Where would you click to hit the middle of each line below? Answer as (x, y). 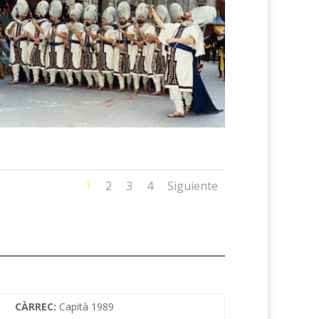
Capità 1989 (86, 306)
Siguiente (192, 185)
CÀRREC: (37, 306)
